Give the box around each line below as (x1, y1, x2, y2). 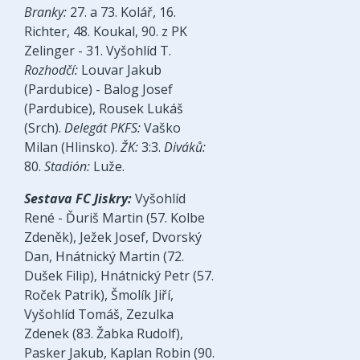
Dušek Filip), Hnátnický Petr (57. (24, 267, 214, 285)
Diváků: (164, 138, 206, 157)
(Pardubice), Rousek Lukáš (24, 100, 183, 118)
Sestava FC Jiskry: (24, 190, 135, 208)
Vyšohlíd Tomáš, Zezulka (24, 305, 174, 324)
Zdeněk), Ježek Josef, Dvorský (24, 228, 202, 247)
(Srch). (24, 119, 64, 137)
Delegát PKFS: (64, 119, 141, 137)
